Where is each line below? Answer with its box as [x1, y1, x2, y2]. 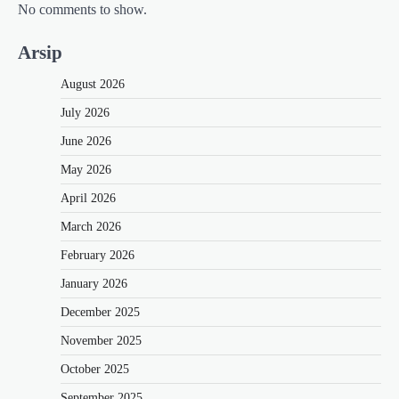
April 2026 [61, 191, 116, 206]
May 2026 [61, 163, 111, 177]
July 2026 [61, 106, 110, 120]
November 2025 [61, 334, 142, 348]
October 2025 [61, 362, 129, 377]
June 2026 [61, 134, 111, 149]
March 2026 [61, 220, 121, 234]
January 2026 [61, 277, 127, 291]
